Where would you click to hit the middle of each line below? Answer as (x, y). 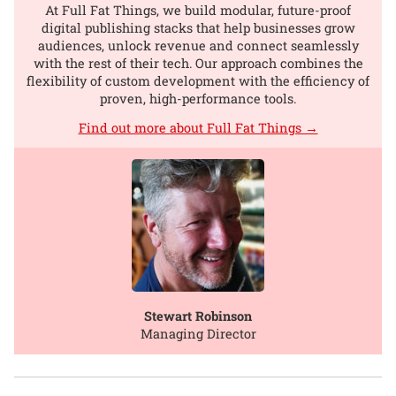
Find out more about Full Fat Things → (198, 127)
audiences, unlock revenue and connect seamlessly (198, 45)
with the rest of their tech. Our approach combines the (198, 63)
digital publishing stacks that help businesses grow (198, 27)
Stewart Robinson (198, 316)
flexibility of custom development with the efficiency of (198, 80)
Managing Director (198, 334)
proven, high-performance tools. (198, 98)
